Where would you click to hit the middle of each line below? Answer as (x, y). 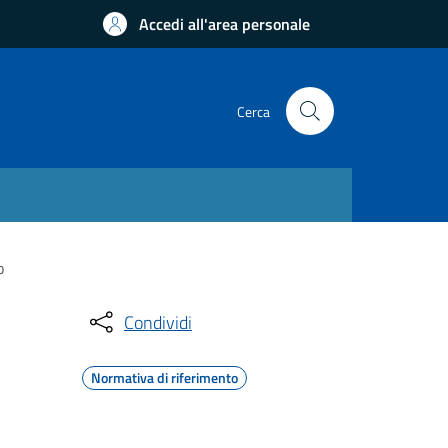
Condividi (158, 322)
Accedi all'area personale (224, 24)
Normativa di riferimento (164, 377)
